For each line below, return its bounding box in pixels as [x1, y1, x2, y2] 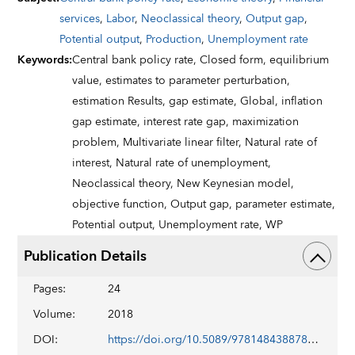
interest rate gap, [143, 113, 233, 132]
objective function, [72, 195, 171, 214]
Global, [240, 92, 282, 111]
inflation [281, 92, 323, 111]
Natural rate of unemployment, [116, 154, 272, 173]
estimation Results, [72, 92, 170, 111]
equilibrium [269, 51, 330, 70]
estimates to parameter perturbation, [105, 71, 291, 90]
